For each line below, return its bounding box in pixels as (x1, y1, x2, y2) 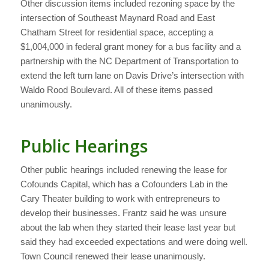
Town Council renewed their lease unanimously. (20, 250, 205, 261)
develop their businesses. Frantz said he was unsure (20, 207, 226, 218)
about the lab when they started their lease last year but (20, 222, 235, 232)
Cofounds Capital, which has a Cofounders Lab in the (20, 178, 228, 189)
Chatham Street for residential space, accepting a (20, 26, 213, 37)
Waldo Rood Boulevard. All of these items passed (20, 84, 213, 95)
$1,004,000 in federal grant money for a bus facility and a (20, 41, 241, 52)
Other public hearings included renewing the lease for (20, 164, 227, 175)
